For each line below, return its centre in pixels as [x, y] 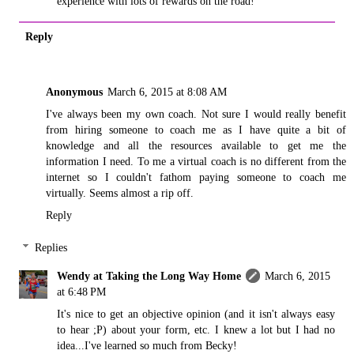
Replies [51, 248]
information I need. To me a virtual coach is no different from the [196, 161]
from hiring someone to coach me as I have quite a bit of [196, 129]
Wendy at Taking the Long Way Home [149, 276]
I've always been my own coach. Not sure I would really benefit [196, 113]
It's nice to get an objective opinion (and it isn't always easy [196, 314]
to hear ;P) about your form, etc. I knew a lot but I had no [196, 330]
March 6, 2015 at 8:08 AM [167, 91]
